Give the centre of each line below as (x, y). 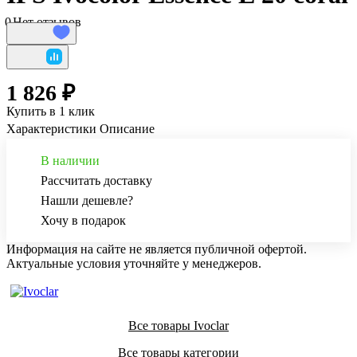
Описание (127, 129)
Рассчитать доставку (96, 181)
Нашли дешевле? (87, 201)
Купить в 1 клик (51, 112)
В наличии (70, 161)
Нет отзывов (47, 22)
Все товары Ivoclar (178, 326)
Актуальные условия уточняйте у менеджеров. (134, 264)
